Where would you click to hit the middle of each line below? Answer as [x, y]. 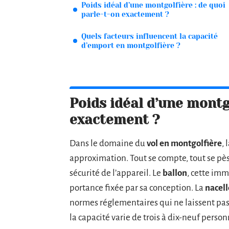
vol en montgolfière [184, 143]
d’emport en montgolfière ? [131, 45]
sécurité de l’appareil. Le [116, 173]
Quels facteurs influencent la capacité [150, 36]
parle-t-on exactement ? [125, 14]
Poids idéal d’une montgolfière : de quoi [153, 5]
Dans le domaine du [108, 143]
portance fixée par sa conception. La [137, 188]
